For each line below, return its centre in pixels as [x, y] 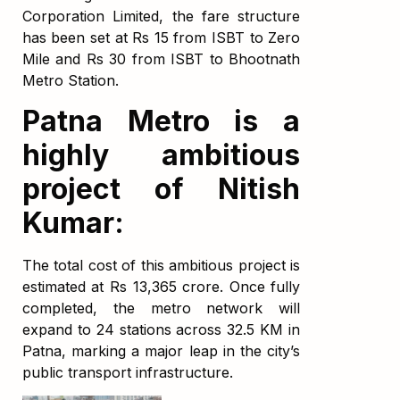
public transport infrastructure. [127, 372]
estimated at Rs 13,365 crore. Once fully [161, 286]
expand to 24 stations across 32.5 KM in [161, 329]
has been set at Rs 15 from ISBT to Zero [161, 38]
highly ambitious [161, 154]
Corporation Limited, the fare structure [161, 17]
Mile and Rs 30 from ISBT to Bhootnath [161, 59]
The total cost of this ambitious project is [161, 265]
